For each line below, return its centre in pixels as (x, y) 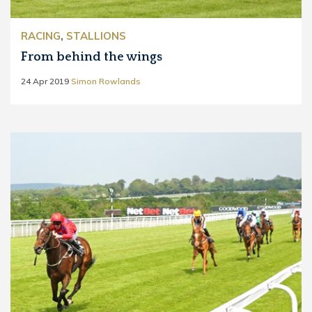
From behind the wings (92, 57)
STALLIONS (96, 36)
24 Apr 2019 (45, 81)
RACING (41, 36)
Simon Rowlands (106, 81)
